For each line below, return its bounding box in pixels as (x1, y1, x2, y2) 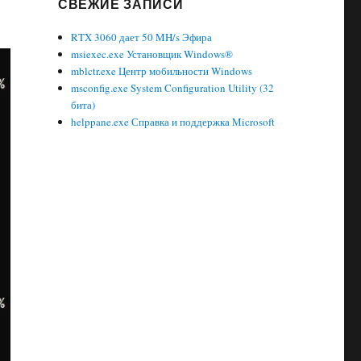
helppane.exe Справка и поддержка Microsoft (71, 114, 276, 129)
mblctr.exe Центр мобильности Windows (71, 64, 253, 78)
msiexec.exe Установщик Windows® (71, 47, 234, 61)
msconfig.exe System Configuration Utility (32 (71, 81, 275, 95)
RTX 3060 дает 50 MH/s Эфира (71, 30, 213, 44)
